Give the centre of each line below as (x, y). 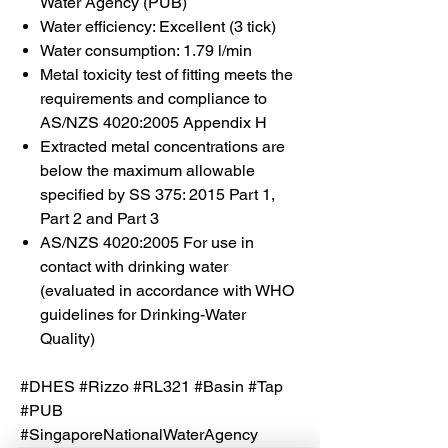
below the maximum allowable (147, 170)
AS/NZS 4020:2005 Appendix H (153, 122)
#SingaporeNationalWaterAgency (139, 434)
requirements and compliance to (153, 98)
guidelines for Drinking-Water (143, 314)
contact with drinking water (134, 266)
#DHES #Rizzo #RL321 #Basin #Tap (151, 386)
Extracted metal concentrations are (162, 146)
